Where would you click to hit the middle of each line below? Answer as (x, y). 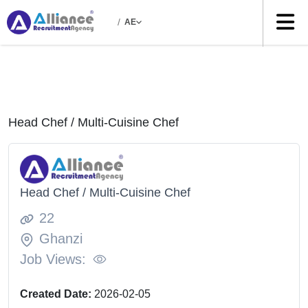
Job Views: (53, 259)
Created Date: (57, 294)
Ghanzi (61, 238)
